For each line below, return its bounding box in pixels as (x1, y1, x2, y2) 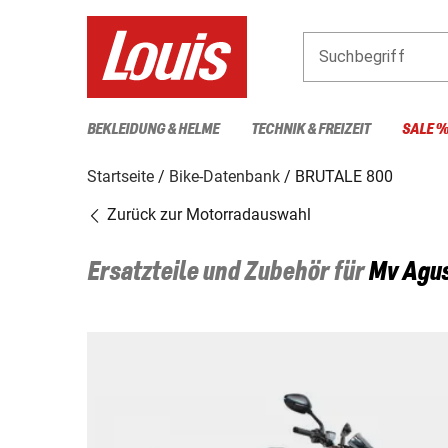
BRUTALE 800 (295, 166, 393, 186)
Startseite (87, 166, 154, 186)
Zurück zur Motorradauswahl (103, 204, 311, 224)
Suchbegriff (319, 46, 405, 66)
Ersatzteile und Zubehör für (87, 258, 368, 287)
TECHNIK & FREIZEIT (251, 120, 370, 138)
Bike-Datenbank (169, 166, 280, 186)
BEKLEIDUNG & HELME (87, 120, 219, 138)
